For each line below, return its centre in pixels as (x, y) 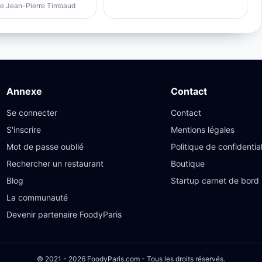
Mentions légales (203, 129)
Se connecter (32, 112)
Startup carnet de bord (215, 180)
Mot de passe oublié (45, 146)
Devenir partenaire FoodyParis (64, 214)
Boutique (188, 163)
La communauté (37, 197)
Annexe (25, 91)
